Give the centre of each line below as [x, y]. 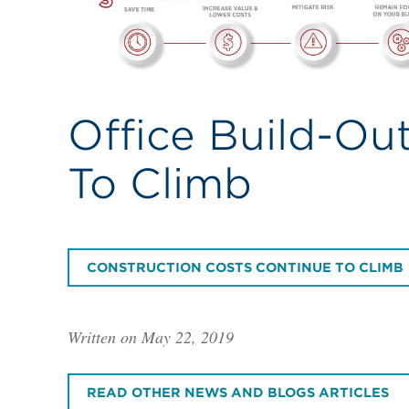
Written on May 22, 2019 [150, 336]
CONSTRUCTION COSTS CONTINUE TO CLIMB [246, 268]
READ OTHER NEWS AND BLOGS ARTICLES [238, 392]
